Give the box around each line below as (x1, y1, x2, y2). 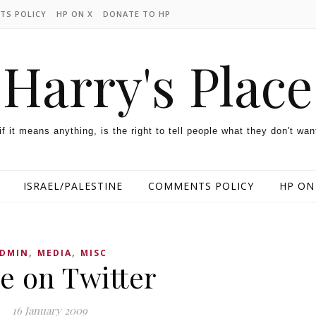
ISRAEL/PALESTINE (23, 179, 123, 193)
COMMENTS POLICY (147, 179, 254, 193)
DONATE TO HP (103, 8, 171, 19)
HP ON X (56, 8, 93, 19)
